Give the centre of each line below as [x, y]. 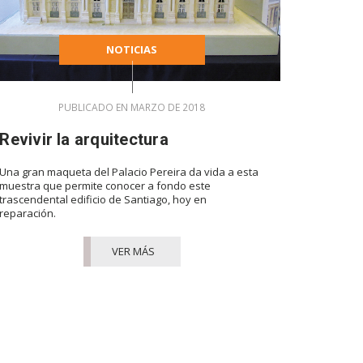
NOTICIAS [132, 49]
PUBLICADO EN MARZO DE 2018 [132, 107]
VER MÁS [134, 251]
